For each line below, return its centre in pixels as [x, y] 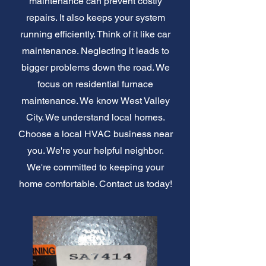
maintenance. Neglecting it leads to [95, 50]
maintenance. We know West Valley [95, 100]
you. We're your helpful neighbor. [95, 150]
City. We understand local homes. [95, 117]
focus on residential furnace [95, 84]
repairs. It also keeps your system [95, 17]
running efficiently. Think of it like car [95, 34]
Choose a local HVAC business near [95, 134]
